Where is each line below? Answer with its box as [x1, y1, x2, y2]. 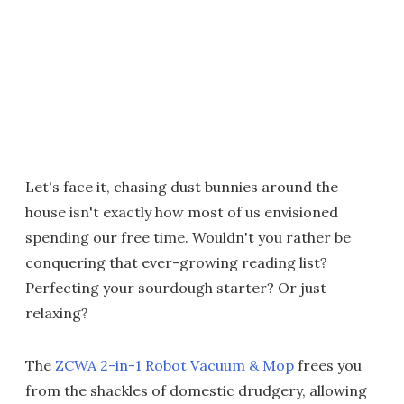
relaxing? [25, 304, 88, 322]
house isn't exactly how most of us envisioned [25, 203, 338, 221]
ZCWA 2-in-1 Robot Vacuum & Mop [55, 356, 294, 374]
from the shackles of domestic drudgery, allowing [25, 381, 367, 399]
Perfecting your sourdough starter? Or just [25, 279, 326, 297]
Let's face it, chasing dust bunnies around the [25, 178, 338, 196]
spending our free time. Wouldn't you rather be [25, 228, 351, 246]
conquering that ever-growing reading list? [25, 253, 327, 271]
